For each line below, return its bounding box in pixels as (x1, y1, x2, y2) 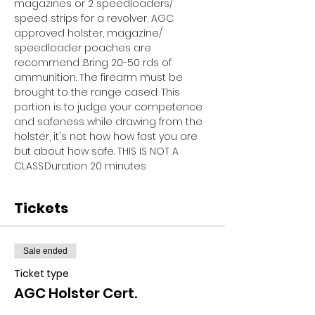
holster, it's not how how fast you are (14, 129, 200, 143)
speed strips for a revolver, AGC (14, 11, 176, 25)
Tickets (14, 198, 68, 218)
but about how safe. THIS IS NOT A (14, 143, 181, 158)
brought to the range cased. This (14, 84, 183, 99)
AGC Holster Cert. (14, 283, 137, 303)
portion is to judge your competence (14, 99, 205, 114)
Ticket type (14, 266, 69, 281)
